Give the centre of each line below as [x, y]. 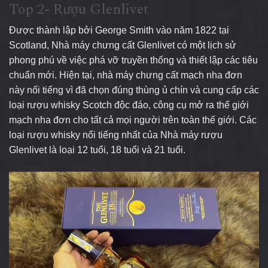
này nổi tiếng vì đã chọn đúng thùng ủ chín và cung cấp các [134, 90]
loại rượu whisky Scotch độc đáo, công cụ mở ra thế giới [129, 105]
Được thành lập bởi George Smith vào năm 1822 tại [119, 30]
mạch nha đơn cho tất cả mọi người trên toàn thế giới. [124, 120]
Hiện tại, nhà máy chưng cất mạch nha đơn [150, 75]
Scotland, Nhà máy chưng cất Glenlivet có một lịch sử [123, 45]
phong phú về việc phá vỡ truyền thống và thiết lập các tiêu [133, 60]
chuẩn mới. [33, 75]
